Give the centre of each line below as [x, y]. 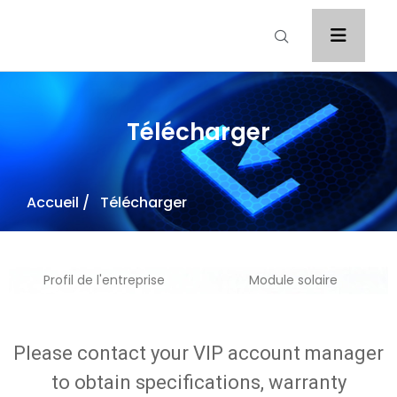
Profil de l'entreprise [104, 280]
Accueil [53, 202]
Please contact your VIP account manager [198, 353]
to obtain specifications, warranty [198, 382]
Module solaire [293, 280]
